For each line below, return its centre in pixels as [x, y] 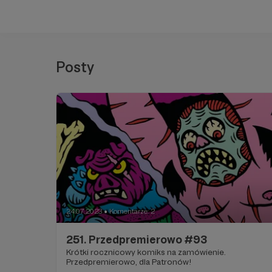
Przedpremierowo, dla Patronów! [129, 262]
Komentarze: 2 [132, 212]
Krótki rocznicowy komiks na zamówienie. [146, 252]
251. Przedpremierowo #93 [137, 240]
